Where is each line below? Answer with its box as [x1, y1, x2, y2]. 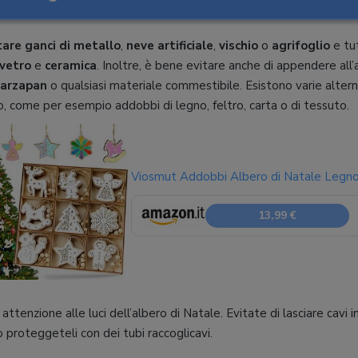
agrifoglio [272, 38, 330, 54]
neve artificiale [126, 38, 213, 54]
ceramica [45, 58, 97, 74]
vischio [219, 38, 258, 54]
